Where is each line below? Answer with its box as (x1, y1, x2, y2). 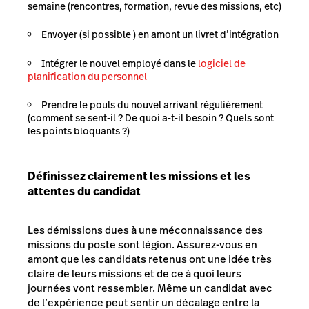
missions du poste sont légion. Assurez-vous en (28, 237, 257, 252)
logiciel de (198, 56, 246, 70)
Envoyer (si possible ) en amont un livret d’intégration (41, 28, 279, 42)
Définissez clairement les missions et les (28, 168, 250, 185)
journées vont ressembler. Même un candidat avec (28, 281, 272, 295)
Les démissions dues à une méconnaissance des (28, 223, 263, 237)
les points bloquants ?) (28, 124, 130, 139)
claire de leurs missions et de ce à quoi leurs (28, 266, 241, 281)
